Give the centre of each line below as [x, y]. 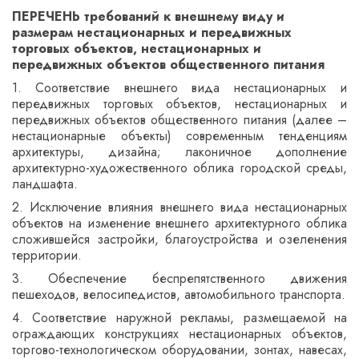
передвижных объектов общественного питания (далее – [179, 120]
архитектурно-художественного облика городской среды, [179, 168]
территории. [47, 255]
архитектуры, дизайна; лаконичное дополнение [179, 152]
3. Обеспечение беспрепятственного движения [179, 278]
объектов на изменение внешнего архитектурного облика [179, 223]
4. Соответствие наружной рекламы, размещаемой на [179, 318]
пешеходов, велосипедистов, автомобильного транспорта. [179, 294]
